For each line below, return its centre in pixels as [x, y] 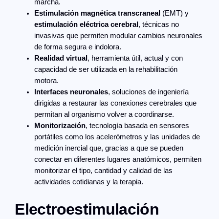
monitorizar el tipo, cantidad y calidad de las [104, 170]
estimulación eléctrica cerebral [87, 24]
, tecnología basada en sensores [138, 125]
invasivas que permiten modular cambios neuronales [119, 35]
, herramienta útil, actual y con [135, 58]
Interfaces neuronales [71, 92]
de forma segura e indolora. [79, 47]
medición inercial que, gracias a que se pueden [109, 148]
